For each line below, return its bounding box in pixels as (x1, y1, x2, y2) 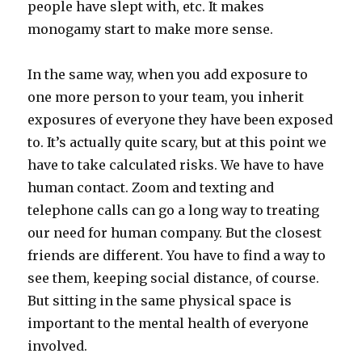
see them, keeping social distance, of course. (27, 270, 320, 287)
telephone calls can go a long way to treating (27, 202, 320, 219)
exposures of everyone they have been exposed (27, 112, 334, 128)
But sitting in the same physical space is (27, 293, 293, 309)
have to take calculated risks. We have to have (27, 157, 325, 174)
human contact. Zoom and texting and (27, 179, 275, 196)
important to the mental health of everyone (27, 315, 309, 332)
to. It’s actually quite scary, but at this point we (27, 134, 327, 151)
